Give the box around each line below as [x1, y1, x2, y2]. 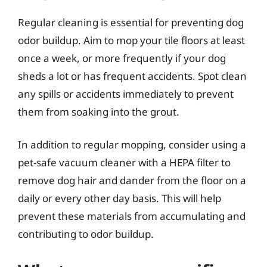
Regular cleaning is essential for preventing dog [18, 15, 244, 29]
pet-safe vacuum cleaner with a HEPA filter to [18, 156, 231, 169]
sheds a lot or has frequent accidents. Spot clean [18, 69, 247, 83]
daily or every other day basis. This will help [18, 191, 221, 205]
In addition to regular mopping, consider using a [18, 138, 246, 151]
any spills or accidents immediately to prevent [18, 86, 234, 101]
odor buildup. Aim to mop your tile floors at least [18, 33, 245, 47]
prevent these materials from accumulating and [18, 209, 246, 223]
